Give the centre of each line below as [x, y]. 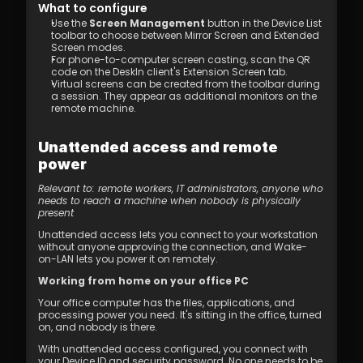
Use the [70, 23]
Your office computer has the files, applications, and [167, 303]
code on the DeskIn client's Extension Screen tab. [169, 72]
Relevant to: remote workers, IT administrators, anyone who [181, 188]
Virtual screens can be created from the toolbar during [186, 84]
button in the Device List [263, 23]
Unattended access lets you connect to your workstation [178, 235]
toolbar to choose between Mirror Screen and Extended [185, 35]
